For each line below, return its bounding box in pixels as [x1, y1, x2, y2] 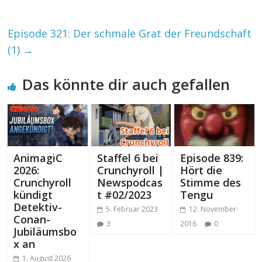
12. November [188, 204, 236, 214]
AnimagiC [13, 150, 63, 165]
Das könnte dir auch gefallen [22, 73, 230, 95]
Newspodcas [96, 175, 163, 189]
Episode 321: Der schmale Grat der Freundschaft [8, 26, 252, 40]
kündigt [13, 187, 53, 202]
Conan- [13, 212, 51, 226]
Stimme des [180, 175, 241, 189]
